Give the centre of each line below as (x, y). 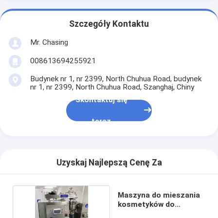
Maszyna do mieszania (159, 195)
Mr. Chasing (49, 42)
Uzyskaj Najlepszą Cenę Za (109, 163)
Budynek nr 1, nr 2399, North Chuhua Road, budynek (116, 79)
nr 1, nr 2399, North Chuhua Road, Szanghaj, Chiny (112, 87)
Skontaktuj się (101, 100)
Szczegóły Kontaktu (109, 24)
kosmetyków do (146, 204)
